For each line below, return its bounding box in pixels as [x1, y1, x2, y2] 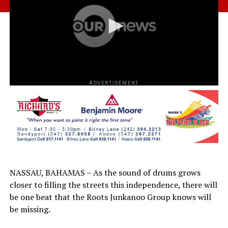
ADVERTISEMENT [89, 80, 139, 85]
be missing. [9, 203, 50, 215]
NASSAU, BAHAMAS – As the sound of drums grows [9, 166, 201, 178]
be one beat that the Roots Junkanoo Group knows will [9, 191, 211, 203]
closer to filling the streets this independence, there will [9, 179, 217, 190]
